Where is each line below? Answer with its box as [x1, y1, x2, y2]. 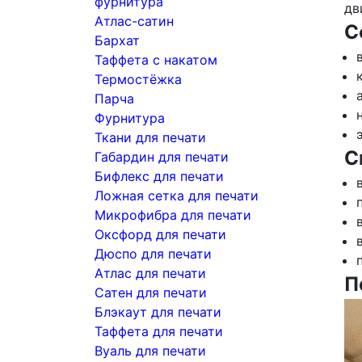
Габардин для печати [95, 149, 229, 165]
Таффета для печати [95, 323, 223, 339]
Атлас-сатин [95, 13, 174, 29]
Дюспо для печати [95, 246, 212, 262]
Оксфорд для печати [95, 226, 226, 242]
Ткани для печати [95, 129, 206, 145]
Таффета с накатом [95, 52, 217, 68]
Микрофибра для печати [95, 207, 251, 223]
